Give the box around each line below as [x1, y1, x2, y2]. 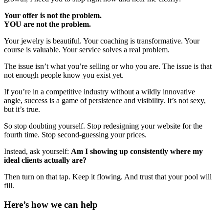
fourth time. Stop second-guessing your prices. [4, 131, 147, 139]
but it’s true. [4, 105, 40, 114]
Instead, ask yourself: [4, 147, 71, 156]
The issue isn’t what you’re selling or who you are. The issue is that [4, 62, 212, 71]
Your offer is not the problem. [4, 11, 102, 20]
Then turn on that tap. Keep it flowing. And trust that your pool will [4, 173, 212, 181]
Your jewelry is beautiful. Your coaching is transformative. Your [4, 37, 199, 45]
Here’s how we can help [4, 199, 98, 210]
